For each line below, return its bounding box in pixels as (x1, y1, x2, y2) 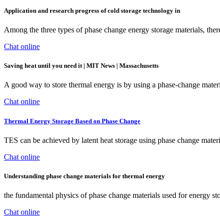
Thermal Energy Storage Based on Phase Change (4, 117, 140, 125)
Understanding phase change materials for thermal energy (4, 172, 165, 180)
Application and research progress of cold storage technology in (4, 6, 180, 14)
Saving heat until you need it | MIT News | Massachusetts (4, 62, 159, 70)
